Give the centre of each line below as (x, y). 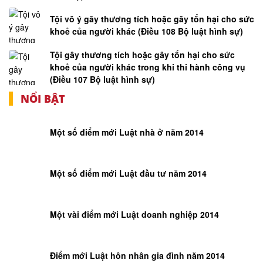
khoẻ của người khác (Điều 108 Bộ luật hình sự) (146, 31)
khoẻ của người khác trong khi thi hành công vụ (148, 67)
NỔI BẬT (43, 99)
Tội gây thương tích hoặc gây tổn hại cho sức (142, 55)
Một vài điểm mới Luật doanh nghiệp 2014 (134, 214)
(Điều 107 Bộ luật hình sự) (102, 80)
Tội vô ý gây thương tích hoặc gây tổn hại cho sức (152, 19)
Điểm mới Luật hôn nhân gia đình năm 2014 (137, 255)
